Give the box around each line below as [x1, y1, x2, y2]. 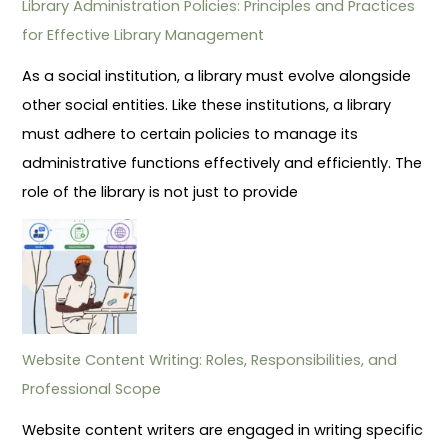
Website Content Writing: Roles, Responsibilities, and [22, 349, 398, 370]
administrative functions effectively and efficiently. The [22, 152, 423, 173]
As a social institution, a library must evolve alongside [22, 65, 412, 86]
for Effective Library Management [22, 24, 265, 45]
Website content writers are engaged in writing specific [22, 419, 424, 440]
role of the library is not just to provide [22, 181, 299, 202]
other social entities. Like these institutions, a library [22, 94, 392, 115]
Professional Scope [22, 378, 162, 399]
